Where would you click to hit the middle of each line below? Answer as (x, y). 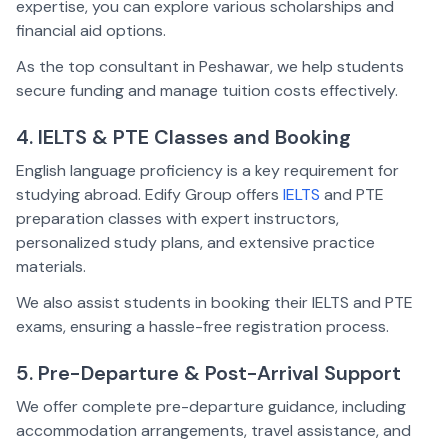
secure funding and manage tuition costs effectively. (207, 90)
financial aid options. (91, 30)
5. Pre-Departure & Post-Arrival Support (208, 373)
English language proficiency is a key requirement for (207, 170)
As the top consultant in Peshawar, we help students (210, 66)
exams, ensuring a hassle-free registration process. (202, 326)
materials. (51, 266)
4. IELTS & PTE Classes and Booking (183, 137)
